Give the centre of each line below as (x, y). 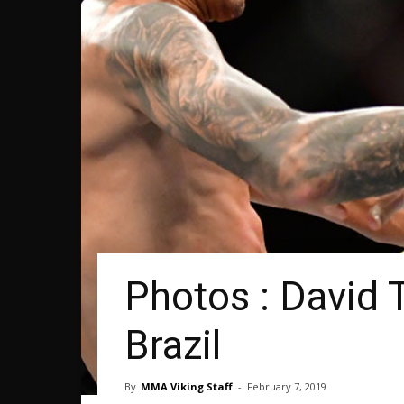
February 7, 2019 (287, 386)
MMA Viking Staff (187, 386)
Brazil (173, 345)
